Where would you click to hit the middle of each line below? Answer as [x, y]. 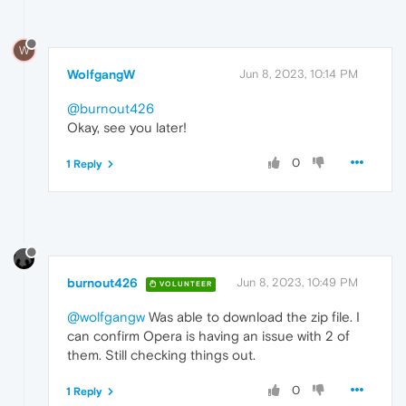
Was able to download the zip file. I [252, 317]
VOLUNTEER [184, 284]
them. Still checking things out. [161, 355]
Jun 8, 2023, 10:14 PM [299, 74]
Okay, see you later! [127, 128]
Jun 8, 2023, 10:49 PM [297, 283]
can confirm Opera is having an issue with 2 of [208, 336]
